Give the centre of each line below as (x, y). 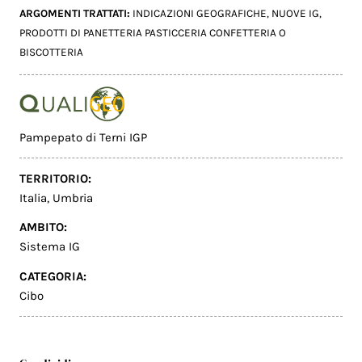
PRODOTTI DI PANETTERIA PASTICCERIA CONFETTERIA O (153, 33)
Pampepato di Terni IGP (84, 138)
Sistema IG (50, 247)
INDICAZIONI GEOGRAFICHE (200, 14)
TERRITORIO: (56, 178)
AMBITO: (44, 227)
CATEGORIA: (53, 277)
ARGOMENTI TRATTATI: (76, 14)
